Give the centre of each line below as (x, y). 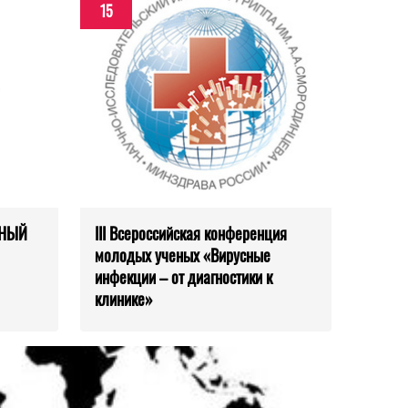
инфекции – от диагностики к (184, 277)
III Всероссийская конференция (191, 234)
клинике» (124, 299)
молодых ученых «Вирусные (183, 255)
